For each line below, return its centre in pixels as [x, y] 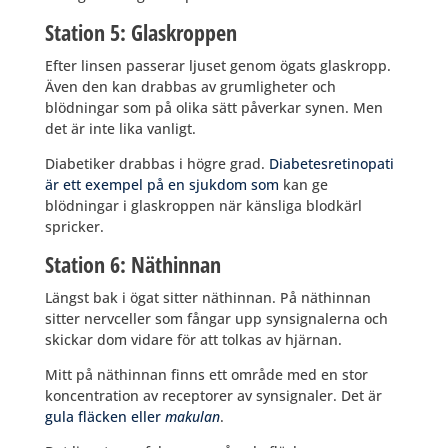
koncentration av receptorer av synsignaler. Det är [213, 395]
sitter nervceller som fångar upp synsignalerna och [216, 318]
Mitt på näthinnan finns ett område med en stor [206, 374]
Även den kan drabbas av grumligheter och [190, 86]
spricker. [74, 226]
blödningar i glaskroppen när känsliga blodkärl [203, 205]
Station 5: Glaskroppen [140, 31]
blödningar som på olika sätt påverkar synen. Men [213, 107]
